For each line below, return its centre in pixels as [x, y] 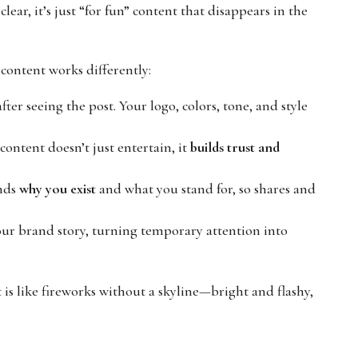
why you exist [58, 188]
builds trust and [235, 147]
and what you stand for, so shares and [206, 188]
